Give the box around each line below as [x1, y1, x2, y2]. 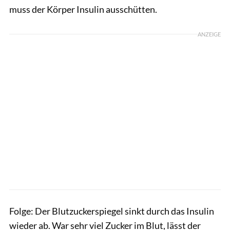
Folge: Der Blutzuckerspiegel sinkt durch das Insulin [9, 205, 214, 217]
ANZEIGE [198, 30, 221, 37]
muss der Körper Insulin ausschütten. [9, 3, 157, 15]
